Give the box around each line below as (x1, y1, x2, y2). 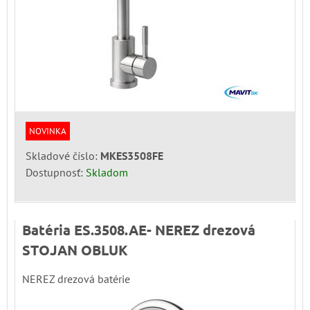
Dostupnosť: (26, 165, 86, 179)
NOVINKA (29, 125, 66, 137)
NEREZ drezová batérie (22, 271, 130, 286)
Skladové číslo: (26, 148, 100, 163)
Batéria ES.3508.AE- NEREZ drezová (22, 220, 255, 239)
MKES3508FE (100, 148, 163, 163)
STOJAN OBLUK (22, 240, 128, 259)
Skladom (86, 165, 128, 179)
